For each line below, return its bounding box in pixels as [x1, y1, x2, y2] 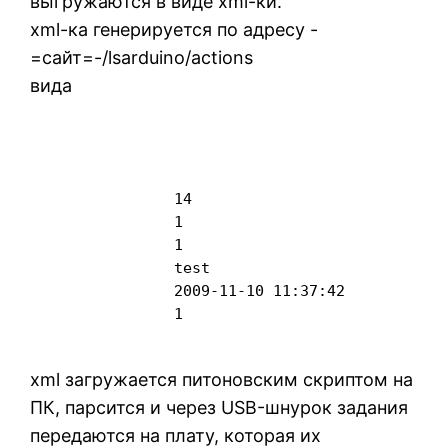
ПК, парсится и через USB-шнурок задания [30, 397, 409, 419]
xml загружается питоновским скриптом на [30, 369, 414, 391]
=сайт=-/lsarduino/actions [30, 47, 254, 69]
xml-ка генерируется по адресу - [30, 19, 319, 41]
